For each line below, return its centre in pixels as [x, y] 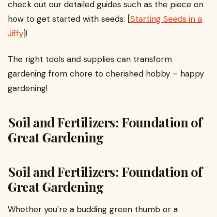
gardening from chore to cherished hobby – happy [106, 73]
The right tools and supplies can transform [90, 59]
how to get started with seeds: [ [69, 19]
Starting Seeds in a [166, 19]
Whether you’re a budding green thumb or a [93, 209]
